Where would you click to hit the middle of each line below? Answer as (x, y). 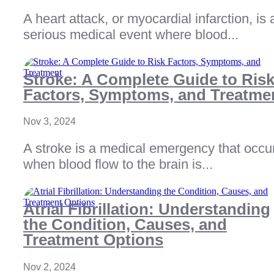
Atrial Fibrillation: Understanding (147, 209)
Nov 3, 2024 (50, 122)
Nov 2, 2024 (50, 267)
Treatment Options (93, 240)
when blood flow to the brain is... (118, 165)
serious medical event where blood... (131, 34)
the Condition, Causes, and (125, 225)
